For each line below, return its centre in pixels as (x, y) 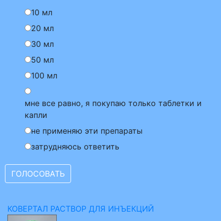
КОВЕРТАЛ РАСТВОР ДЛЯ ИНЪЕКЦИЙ (81, 209)
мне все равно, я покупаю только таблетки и (113, 103)
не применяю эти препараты (87, 131)
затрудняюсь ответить (75, 147)
